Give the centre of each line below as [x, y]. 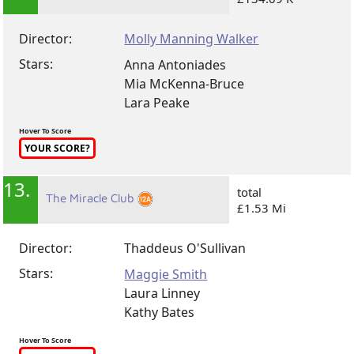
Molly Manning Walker [192, 38]
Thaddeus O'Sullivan [185, 248]
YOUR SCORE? [58, 148]
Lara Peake [157, 102]
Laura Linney [162, 293]
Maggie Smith [166, 274]
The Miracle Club [92, 198]
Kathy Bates [160, 312]
